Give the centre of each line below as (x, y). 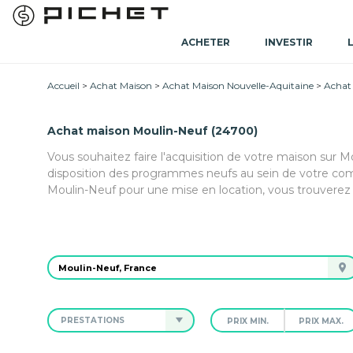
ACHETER (205, 42)
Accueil (63, 85)
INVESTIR (288, 42)
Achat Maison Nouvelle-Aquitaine (238, 85)
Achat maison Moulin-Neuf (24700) (152, 131)
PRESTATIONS (93, 320)
